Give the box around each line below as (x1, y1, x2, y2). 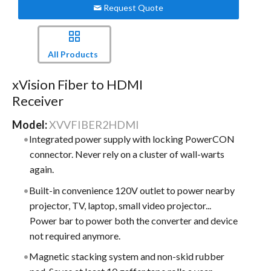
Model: (11, 118, 49, 132)
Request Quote (102, 2, 164, 13)
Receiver (11, 93, 64, 109)
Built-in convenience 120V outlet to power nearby (29, 184, 235, 196)
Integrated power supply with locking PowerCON (29, 133, 235, 145)
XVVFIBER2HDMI (48, 118, 139, 132)
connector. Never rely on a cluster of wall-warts (30, 148, 225, 160)
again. (30, 163, 54, 175)
